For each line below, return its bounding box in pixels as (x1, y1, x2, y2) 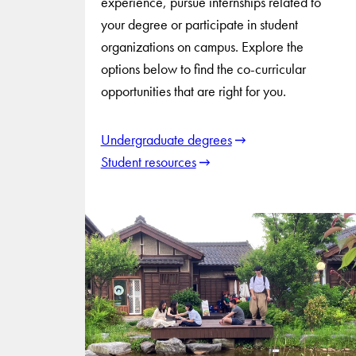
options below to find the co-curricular (100, 59, 306, 78)
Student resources (100, 153, 196, 172)
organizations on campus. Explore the (100, 37, 304, 56)
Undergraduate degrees (100, 130, 232, 149)
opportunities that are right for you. (100, 81, 286, 100)
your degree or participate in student (100, 14, 298, 33)
